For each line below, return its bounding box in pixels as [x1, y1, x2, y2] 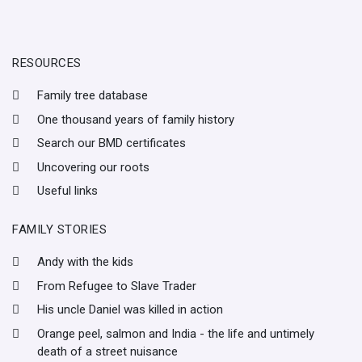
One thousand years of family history [37, 112, 234, 127]
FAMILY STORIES [12, 221, 107, 237]
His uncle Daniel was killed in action [37, 302, 223, 318]
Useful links [37, 183, 98, 199]
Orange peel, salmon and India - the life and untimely [37, 326, 314, 341]
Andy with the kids [37, 255, 133, 270]
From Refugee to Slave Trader [37, 278, 196, 293]
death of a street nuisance [37, 343, 178, 359]
